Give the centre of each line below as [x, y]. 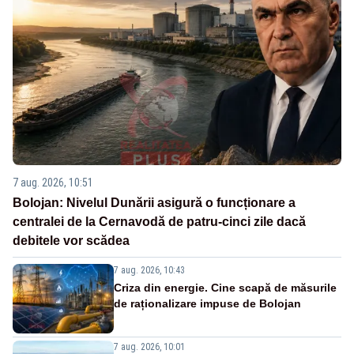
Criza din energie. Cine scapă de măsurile [225, 287]
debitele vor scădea [71, 240]
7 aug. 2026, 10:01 [149, 346]
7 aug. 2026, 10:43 [149, 270]
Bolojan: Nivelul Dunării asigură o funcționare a [154, 202]
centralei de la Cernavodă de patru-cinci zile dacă [159, 221]
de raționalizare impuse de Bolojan [207, 303]
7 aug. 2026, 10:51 [53, 182]
